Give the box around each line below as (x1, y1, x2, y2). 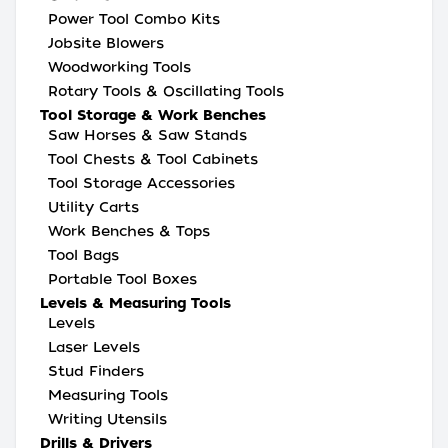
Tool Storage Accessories (48, 175, 235, 191)
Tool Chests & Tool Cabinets (48, 151, 258, 167)
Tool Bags (48, 247, 119, 263)
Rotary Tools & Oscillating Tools (48, 83, 284, 99)
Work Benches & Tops (48, 223, 210, 239)
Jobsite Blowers (48, 35, 164, 51)
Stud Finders (48, 363, 144, 379)
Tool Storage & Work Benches (40, 107, 266, 123)
